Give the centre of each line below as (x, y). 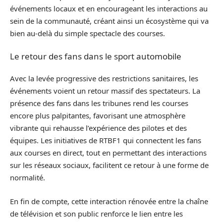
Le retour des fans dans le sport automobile (96, 56)
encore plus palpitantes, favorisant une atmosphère (98, 115)
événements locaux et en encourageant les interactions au (109, 8)
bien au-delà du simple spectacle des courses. (87, 33)
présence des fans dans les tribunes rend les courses (99, 103)
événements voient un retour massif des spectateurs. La (105, 91)
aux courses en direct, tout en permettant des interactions (108, 153)
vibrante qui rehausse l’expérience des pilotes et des (98, 128)
